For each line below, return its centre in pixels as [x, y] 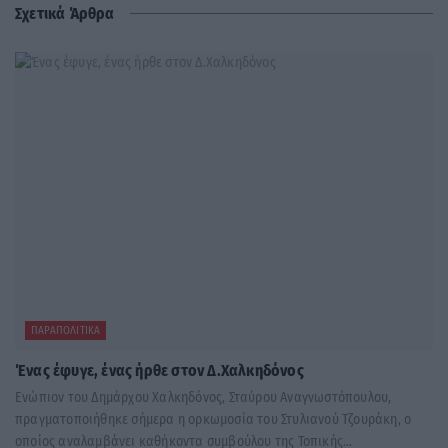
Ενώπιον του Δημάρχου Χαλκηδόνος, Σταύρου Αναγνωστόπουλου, [203, 398]
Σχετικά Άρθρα [65, 13]
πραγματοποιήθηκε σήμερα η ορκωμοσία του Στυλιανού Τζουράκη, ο [213, 420]
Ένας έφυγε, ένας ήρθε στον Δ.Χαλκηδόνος [159, 371]
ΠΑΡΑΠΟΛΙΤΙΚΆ [66, 331]
